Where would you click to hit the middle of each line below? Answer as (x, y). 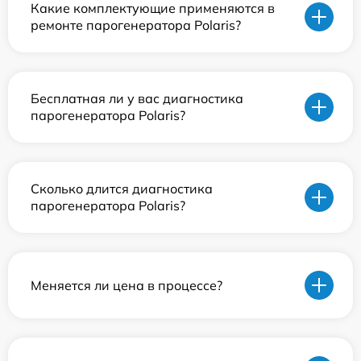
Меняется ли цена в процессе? (127, 285)
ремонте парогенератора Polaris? (136, 25)
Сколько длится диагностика (122, 189)
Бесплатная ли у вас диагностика (137, 98)
